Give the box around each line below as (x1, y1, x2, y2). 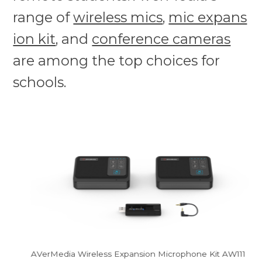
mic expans (168, 8, 247, 26)
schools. (13, 73, 67, 91)
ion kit (13, 30, 56, 47)
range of (13, 8, 74, 26)
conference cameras (92, 30, 231, 47)
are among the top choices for (13, 51, 220, 69)
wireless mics (73, 8, 163, 26)
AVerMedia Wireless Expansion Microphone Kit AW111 (30, 249, 246, 258)
